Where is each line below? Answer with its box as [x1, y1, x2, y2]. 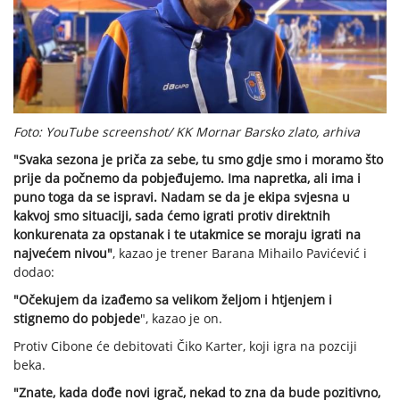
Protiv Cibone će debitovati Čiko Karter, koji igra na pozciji [13, 337, 357, 355]
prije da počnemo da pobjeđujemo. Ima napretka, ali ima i [13, 170, 361, 187]
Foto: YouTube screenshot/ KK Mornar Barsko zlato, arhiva [13, 123, 360, 141]
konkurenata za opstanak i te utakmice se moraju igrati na [13, 226, 361, 244]
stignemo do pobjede [13, 310, 140, 328]
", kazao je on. [140, 310, 222, 328]
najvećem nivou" [13, 245, 112, 262]
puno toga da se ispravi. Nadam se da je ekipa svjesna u [13, 188, 350, 206]
